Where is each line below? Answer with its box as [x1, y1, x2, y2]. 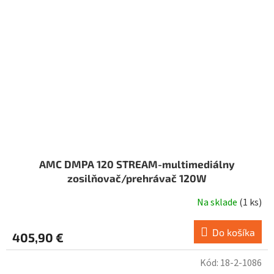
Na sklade [197, 196, 239, 210]
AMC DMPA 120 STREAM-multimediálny [39, 158, 235, 171]
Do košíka [212, 226, 255, 239]
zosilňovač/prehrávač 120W [67, 172, 207, 185]
